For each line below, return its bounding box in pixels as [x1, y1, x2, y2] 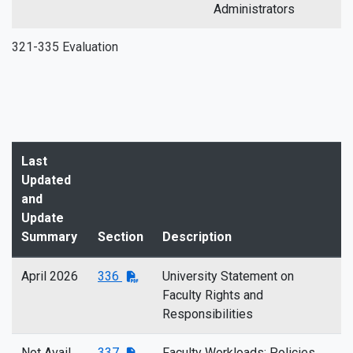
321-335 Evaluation [12, 39, 118, 54]
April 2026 [21, 269, 78, 284]
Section [98, 229, 143, 244]
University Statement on [162, 269, 294, 284]
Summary [21, 229, 77, 244]
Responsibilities [162, 307, 253, 321]
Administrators [214, 2, 295, 17]
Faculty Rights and [162, 288, 263, 303]
